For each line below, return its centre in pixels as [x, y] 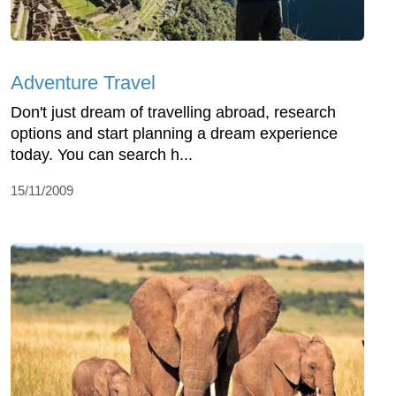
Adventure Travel [83, 82]
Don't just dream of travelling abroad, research [173, 112]
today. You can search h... [102, 154]
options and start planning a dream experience [174, 133]
